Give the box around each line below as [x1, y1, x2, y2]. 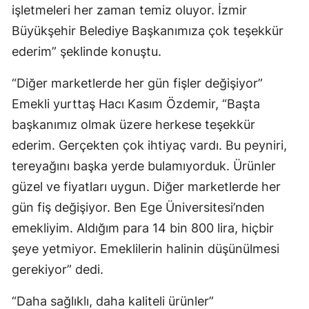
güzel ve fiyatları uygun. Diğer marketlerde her [12, 179, 281, 195]
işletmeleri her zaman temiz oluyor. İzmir [12, 3, 247, 18]
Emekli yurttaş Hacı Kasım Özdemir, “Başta [12, 97, 260, 112]
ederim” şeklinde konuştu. [12, 44, 168, 59]
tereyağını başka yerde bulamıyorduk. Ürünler [12, 159, 276, 174]
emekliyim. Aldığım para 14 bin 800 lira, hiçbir [12, 221, 274, 236]
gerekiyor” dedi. [12, 262, 110, 277]
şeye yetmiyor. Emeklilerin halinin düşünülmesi [12, 241, 279, 257]
